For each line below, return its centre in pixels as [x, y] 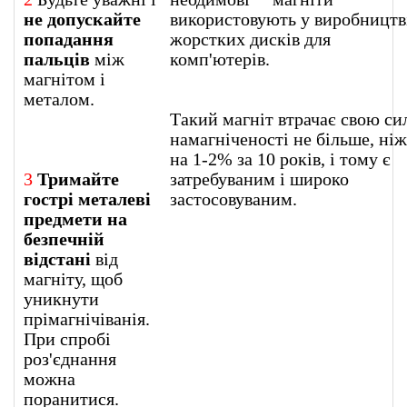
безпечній [64, 238]
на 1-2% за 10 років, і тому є [280, 159]
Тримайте [78, 179]
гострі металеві [87, 199]
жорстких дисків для [250, 39]
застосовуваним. [233, 199]
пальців [57, 59]
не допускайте [82, 19]
